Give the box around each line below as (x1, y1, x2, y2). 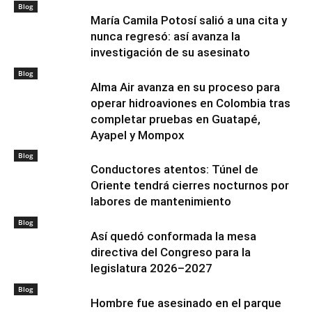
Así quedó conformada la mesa (91, 229, 256, 244)
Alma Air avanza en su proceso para (91, 80, 280, 95)
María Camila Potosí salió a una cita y (91, 13, 287, 28)
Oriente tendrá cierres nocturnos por (91, 178, 289, 193)
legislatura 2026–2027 (91, 261, 212, 276)
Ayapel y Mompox (91, 128, 185, 143)
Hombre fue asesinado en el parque (91, 296, 281, 311)
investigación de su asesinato (91, 45, 250, 60)
